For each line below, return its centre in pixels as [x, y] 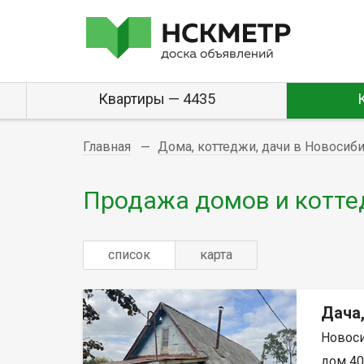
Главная [107, 147]
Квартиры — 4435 [156, 99]
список [129, 254]
